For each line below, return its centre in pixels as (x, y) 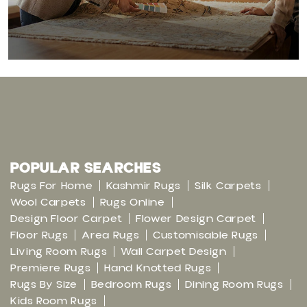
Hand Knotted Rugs (158, 268)
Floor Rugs (39, 235)
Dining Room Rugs (234, 285)
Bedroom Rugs (131, 285)
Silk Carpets (228, 186)
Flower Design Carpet (196, 219)
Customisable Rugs (206, 235)
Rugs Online (132, 202)
